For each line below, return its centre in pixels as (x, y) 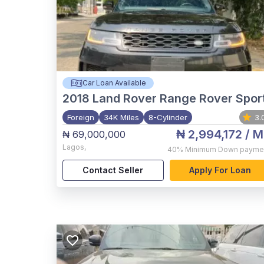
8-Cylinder (168, 117)
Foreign (81, 117)
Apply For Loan (220, 170)
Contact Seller (113, 170)
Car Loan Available (114, 83)
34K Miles (121, 117)
